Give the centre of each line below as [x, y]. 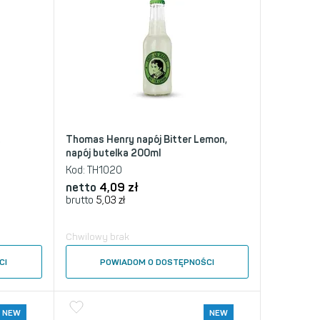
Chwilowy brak [97, 237]
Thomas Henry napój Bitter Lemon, [146, 140]
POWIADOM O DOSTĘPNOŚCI [157, 262]
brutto [79, 200]
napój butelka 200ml [113, 153]
